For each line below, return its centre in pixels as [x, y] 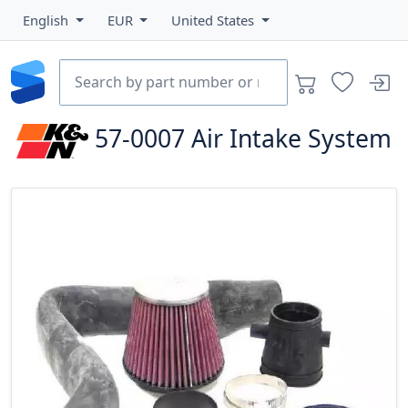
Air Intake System [291, 139]
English [47, 20]
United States [215, 20]
